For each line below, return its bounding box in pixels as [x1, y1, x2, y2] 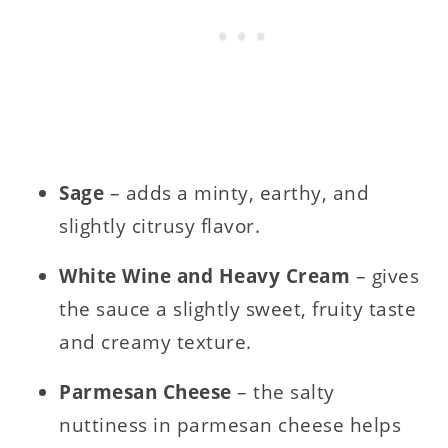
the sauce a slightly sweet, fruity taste [59, 295, 417, 322]
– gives [355, 262, 420, 289]
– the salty [237, 378, 335, 405]
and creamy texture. [59, 328, 252, 355]
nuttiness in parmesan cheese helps [59, 411, 402, 438]
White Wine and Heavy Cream [59, 262, 356, 289]
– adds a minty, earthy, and [109, 179, 370, 206]
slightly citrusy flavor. [59, 212, 261, 239]
